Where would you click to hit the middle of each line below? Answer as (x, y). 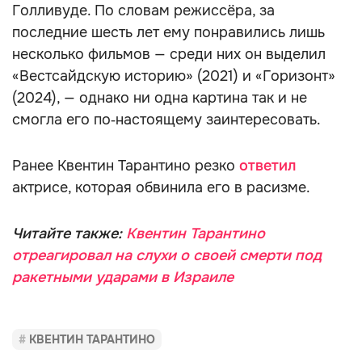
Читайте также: (67, 234)
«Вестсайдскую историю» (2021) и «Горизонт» (174, 76)
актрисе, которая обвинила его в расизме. (161, 187)
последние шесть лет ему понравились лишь (168, 32)
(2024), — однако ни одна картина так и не (160, 98)
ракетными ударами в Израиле (123, 277)
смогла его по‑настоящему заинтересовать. (166, 120)
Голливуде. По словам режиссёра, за (143, 11)
